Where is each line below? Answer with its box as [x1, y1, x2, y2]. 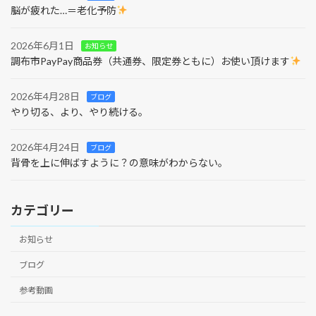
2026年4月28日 [11, 90, 80, 103]
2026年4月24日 [11, 141, 80, 154]
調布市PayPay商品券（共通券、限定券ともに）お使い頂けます [11, 55, 290, 68]
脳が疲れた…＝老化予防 [11, 4, 116, 17]
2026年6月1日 [11, 39, 74, 52]
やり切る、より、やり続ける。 [11, 106, 148, 119]
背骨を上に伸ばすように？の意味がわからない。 [11, 157, 228, 169]
